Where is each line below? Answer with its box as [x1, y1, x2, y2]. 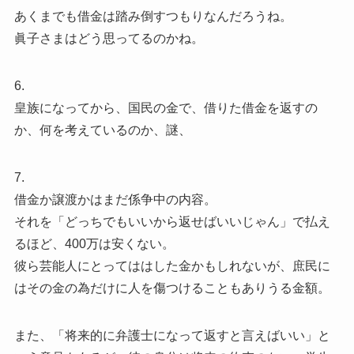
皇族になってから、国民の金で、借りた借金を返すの [13, 101, 318, 115]
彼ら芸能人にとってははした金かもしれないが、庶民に [13, 259, 330, 273]
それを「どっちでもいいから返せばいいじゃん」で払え [13, 215, 330, 229]
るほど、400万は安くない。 [13, 237, 175, 251]
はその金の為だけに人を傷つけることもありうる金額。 [13, 281, 330, 296]
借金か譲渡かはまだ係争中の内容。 [13, 193, 217, 207]
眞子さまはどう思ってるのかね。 [13, 32, 204, 46]
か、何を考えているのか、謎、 [13, 123, 191, 137]
